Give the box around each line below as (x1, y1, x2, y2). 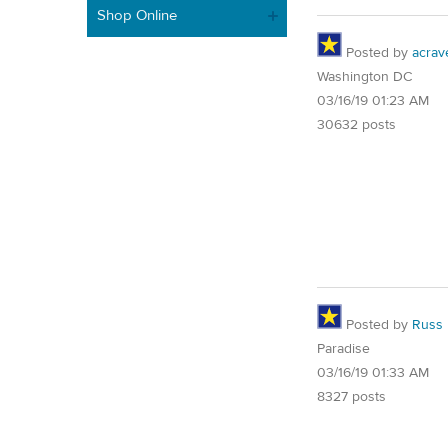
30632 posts (317, 115, 396, 134)
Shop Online (97, 5, 177, 25)
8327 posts (317, 387, 386, 406)
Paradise (317, 339, 370, 358)
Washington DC (317, 67, 412, 86)
